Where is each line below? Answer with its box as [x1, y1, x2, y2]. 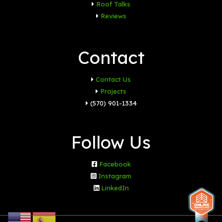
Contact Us [96, 75, 131, 83]
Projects [100, 87, 126, 95]
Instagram [98, 171, 131, 180]
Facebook [99, 160, 131, 168]
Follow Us [71, 131, 151, 153]
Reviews [100, 11, 126, 20]
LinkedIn [101, 183, 129, 192]
